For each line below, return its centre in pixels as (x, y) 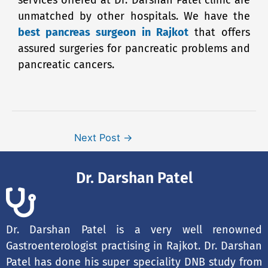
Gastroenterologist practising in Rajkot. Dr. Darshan (134, 246)
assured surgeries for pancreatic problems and (134, 48)
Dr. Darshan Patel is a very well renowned (134, 229)
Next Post (99, 137)
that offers (219, 32)
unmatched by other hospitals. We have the (134, 16)
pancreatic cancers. (66, 64)
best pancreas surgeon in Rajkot (103, 32)
